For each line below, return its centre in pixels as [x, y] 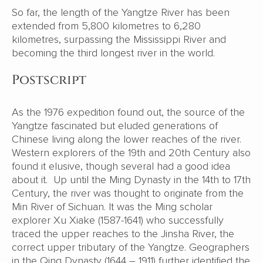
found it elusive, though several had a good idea [121, 166]
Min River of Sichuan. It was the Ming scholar [112, 206]
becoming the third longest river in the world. [113, 53]
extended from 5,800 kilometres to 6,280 [106, 26]
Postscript [49, 80]
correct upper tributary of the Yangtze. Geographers [131, 247]
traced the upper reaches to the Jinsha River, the [123, 233]
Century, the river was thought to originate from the [128, 193]
